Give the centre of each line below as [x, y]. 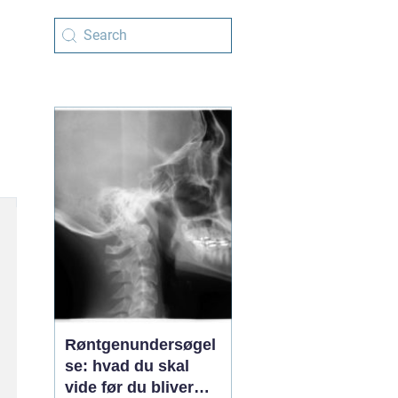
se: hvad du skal [127, 366]
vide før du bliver [129, 387]
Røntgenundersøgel [140, 345]
